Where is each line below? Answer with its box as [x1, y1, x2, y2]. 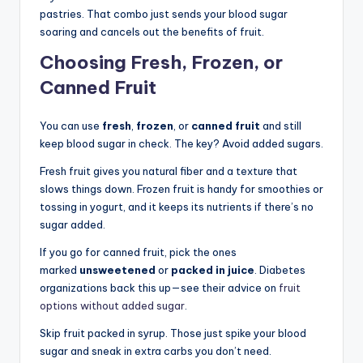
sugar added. [40, 217, 105, 231]
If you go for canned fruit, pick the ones [40, 245, 237, 258]
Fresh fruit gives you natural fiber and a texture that [40, 164, 297, 177]
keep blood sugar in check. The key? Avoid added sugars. [40, 136, 323, 150]
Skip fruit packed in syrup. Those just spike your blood [40, 326, 306, 340]
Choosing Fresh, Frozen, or [40, 50, 283, 74]
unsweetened [79, 263, 156, 276]
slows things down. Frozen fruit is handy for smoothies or [40, 181, 323, 195]
